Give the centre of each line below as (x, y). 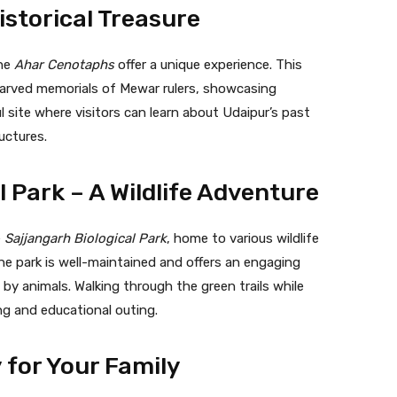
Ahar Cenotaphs (64, 64)
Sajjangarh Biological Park (86, 238)
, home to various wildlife (243, 238)
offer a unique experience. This (208, 64)
